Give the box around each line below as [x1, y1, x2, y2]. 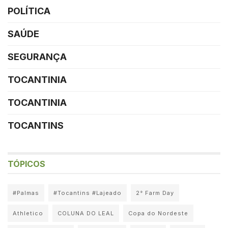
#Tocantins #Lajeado [53, 189, 122, 196]
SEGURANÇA [8, 51, 67, 62]
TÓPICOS [8, 158, 45, 169]
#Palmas [13, 189, 39, 196]
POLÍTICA [8, 5, 50, 16]
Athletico [13, 209, 43, 217]
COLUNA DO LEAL [58, 209, 114, 217]
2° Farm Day [136, 189, 174, 196]
